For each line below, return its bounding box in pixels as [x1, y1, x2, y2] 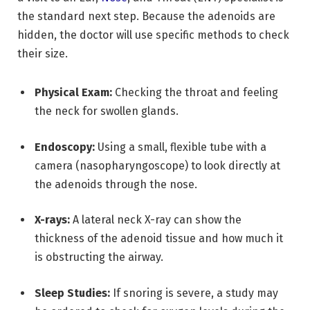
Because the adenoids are [139, 10, 275, 24]
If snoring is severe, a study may [110, 286, 278, 300]
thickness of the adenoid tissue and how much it [35, 232, 283, 246]
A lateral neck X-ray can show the [70, 213, 241, 227]
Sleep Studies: [35, 286, 110, 300]
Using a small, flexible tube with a [95, 140, 266, 154]
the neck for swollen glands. [35, 104, 179, 118]
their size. [17, 47, 68, 61]
